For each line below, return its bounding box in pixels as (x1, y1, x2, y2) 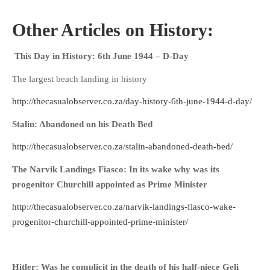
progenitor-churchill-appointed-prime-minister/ (12, 217, 188, 227)
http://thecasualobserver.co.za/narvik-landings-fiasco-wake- (12, 202, 236, 212)
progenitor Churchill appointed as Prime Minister (12, 179, 207, 189)
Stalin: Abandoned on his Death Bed (12, 119, 152, 129)
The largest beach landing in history (12, 74, 147, 84)
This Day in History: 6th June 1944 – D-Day (14, 51, 189, 61)
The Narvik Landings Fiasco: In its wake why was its (12, 164, 219, 174)
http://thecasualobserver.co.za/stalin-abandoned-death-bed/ (12, 142, 233, 152)
